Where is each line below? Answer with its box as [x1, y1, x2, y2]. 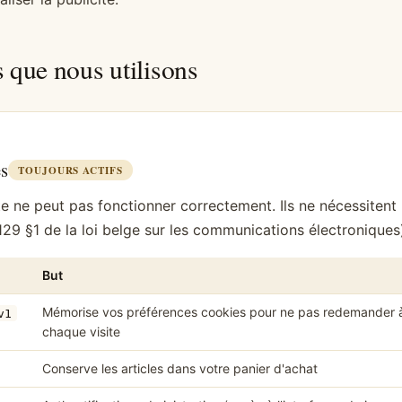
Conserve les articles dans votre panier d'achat [41, 361, 318, 377]
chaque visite [41, 324, 120, 340]
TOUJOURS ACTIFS [18, 162, 123, 179]
